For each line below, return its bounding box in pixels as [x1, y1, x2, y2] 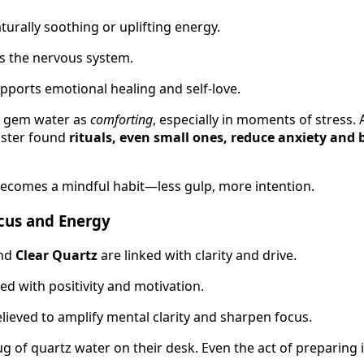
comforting [90, 110, 153, 129]
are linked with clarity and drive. [97, 245, 297, 264]
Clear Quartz [15, 245, 97, 264]
